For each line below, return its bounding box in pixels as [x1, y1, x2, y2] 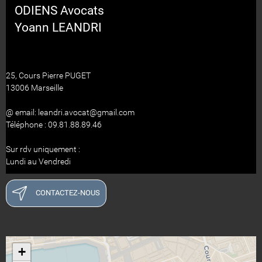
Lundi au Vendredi [6, 157, 71, 167]
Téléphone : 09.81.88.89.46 [6, 120, 102, 130]
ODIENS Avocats [6, 4, 104, 18]
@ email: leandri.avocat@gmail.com [6, 108, 135, 118]
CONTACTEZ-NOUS [36, 188, 100, 198]
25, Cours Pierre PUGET [6, 71, 91, 81]
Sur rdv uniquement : [6, 144, 80, 154]
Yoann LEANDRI [6, 20, 105, 35]
